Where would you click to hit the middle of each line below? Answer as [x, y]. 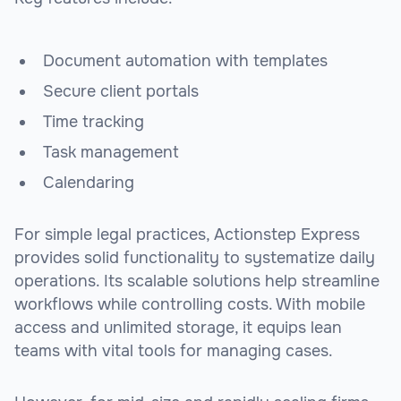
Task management [111, 153]
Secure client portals [121, 92]
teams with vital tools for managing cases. [174, 351]
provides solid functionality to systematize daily [195, 258]
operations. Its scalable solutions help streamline [197, 282]
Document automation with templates [185, 61]
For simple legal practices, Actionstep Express [187, 235]
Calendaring [89, 183]
